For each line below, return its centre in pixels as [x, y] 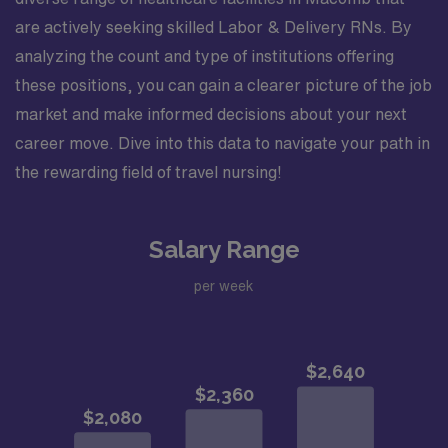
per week [224, 285]
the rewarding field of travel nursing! [148, 172]
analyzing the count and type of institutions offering [204, 56]
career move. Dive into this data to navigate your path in [222, 143]
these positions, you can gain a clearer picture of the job [223, 85]
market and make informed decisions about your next [211, 114]
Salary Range [224, 249]
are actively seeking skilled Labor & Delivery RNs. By [213, 27]
